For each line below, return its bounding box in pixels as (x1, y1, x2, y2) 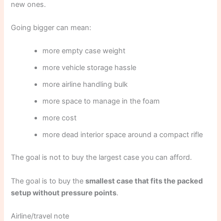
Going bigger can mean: (11, 23, 92, 33)
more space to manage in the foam (42, 97, 160, 106)
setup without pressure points (11, 188, 117, 197)
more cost (42, 113, 77, 123)
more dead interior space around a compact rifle (42, 130, 203, 140)
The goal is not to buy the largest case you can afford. (11, 153, 192, 162)
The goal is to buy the (11, 176, 86, 185)
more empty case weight (42, 46, 126, 56)
